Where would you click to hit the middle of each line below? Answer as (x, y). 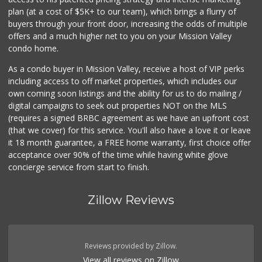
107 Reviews (147, 13)
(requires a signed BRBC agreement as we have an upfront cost (129, 118)
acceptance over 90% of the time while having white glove (118, 155)
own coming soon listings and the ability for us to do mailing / (125, 94)
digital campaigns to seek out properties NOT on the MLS (118, 106)
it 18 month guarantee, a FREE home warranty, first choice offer (130, 143)
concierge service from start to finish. (79, 167)
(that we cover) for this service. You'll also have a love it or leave (130, 130)
